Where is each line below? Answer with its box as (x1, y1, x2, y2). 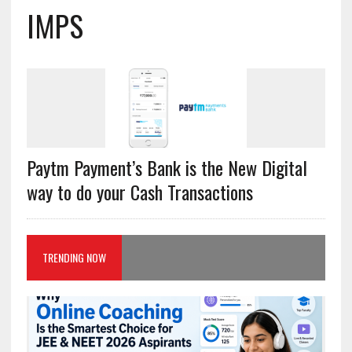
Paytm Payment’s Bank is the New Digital (26, 153, 307, 182)
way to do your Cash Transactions (26, 178, 253, 207)
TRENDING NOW (42, 249, 106, 266)
